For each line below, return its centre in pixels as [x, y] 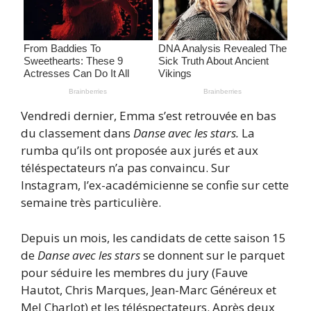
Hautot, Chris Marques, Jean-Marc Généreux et [149, 289]
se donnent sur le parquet [212, 255]
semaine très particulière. [91, 203]
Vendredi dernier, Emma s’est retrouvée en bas [149, 116]
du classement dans [77, 133]
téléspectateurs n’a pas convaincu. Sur [125, 168]
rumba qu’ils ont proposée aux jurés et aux [140, 151]
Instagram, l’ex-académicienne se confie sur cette [155, 185]
